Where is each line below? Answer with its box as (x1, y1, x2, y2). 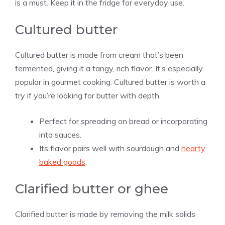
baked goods (39, 156, 85, 167)
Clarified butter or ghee (15, 180, 168, 197)
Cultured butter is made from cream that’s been (15, 49, 183, 60)
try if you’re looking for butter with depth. (15, 90, 161, 100)
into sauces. (39, 129, 81, 140)
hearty (181, 143, 205, 153)
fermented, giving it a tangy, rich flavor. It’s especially (15, 63, 203, 73)
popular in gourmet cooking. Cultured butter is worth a (15, 76, 205, 87)
